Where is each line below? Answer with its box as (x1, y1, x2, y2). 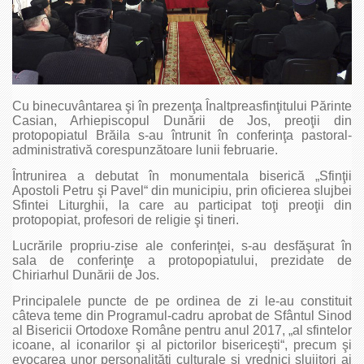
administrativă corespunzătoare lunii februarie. (12, 142, 294, 157)
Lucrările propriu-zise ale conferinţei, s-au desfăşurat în (12, 238, 352, 253)
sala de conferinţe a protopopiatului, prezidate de (12, 253, 352, 267)
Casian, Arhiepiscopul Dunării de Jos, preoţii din (12, 113, 352, 128)
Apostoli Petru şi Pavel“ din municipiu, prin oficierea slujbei (12, 183, 352, 197)
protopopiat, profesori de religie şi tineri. (12, 212, 239, 227)
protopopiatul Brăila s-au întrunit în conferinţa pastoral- (12, 128, 352, 142)
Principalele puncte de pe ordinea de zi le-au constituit (12, 293, 352, 308)
